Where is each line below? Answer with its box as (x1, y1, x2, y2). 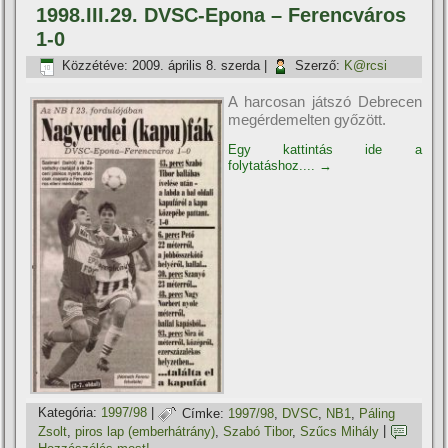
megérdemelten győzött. (228, 110, 387, 128)
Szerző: (295, 58, 341, 74)
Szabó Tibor (223, 423, 293, 439)
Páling (359, 405, 396, 421)
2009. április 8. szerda (132, 58, 261, 74)
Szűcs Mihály (300, 423, 380, 439)
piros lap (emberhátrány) (75, 423, 216, 439)
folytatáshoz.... (228, 157, 320, 173)
